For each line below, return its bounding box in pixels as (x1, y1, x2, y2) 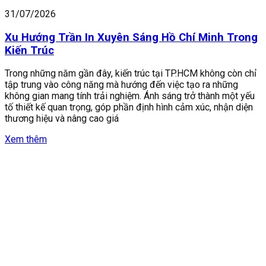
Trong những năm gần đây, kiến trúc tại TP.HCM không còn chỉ (5, 68, 256, 80)
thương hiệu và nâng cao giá (5, 113, 119, 125)
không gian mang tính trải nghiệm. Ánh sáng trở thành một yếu (5, 90, 255, 102)
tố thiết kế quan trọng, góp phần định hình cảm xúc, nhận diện (5, 102, 253, 113)
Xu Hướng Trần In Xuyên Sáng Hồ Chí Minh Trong (5, 30, 258, 44)
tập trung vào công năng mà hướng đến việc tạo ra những (5, 79, 238, 91)
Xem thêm (5, 134, 47, 145)
